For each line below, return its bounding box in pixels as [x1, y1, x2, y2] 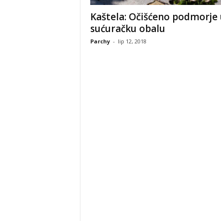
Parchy [90, 37, 110, 45]
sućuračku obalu [90, 22, 165, 35]
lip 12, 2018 [117, 37, 147, 45]
